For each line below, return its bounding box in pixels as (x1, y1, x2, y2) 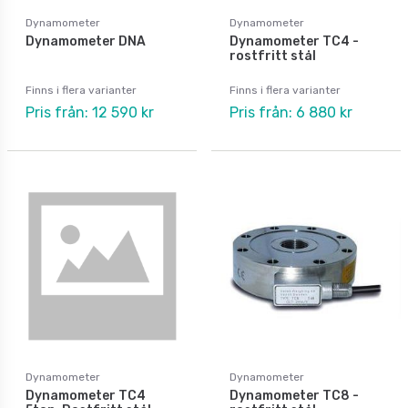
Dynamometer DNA (25, 33, 146, 49)
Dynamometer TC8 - (229, 387, 359, 403)
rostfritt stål (229, 47, 316, 64)
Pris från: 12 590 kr (25, 103, 154, 121)
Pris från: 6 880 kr (229, 103, 352, 121)
